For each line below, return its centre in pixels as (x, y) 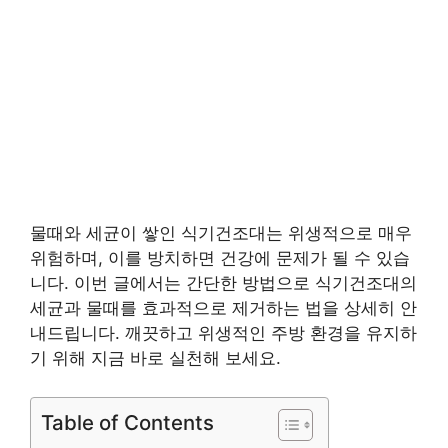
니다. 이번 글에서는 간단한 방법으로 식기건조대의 (223, 283)
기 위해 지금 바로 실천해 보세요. (155, 358)
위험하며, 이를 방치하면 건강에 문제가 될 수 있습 (220, 258)
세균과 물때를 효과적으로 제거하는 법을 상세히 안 (223, 308)
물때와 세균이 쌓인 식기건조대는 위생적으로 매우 (221, 233)
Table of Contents (127, 422)
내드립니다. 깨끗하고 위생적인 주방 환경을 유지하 (223, 333)
